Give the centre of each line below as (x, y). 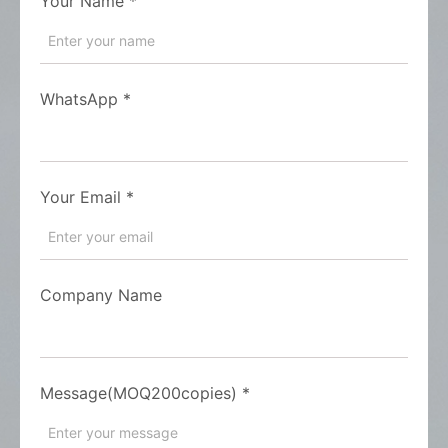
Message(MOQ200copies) (138, 393)
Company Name (101, 295)
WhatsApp (79, 99)
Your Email (80, 197)
